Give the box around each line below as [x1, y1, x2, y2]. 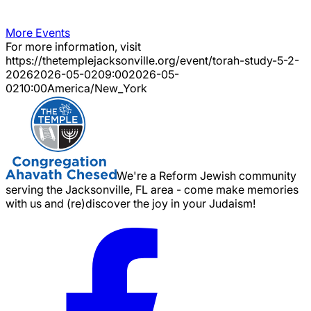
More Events [6, 25, 70, 40]
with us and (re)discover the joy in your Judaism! [6, 196, 255, 210]
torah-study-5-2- [212, 53, 299, 67]
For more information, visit [6, 39, 141, 53]
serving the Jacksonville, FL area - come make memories [6, 182, 299, 196]
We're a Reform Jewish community [117, 168, 296, 183]
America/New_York [47, 81, 147, 95]
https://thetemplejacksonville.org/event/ [6, 53, 212, 67]
